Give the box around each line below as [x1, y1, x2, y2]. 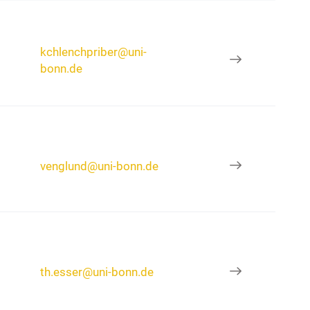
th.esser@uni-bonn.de [40, 264, 154, 279]
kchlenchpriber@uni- [40, 44, 147, 59]
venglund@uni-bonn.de [40, 158, 159, 173]
